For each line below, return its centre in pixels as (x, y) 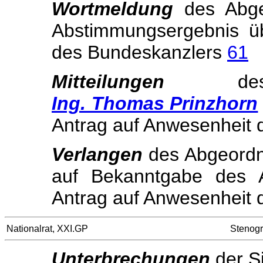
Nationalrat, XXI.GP (47, 228)
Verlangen (97, 154)
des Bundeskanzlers (139, 52)
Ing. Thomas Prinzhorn (155, 103)
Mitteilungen (108, 82)
